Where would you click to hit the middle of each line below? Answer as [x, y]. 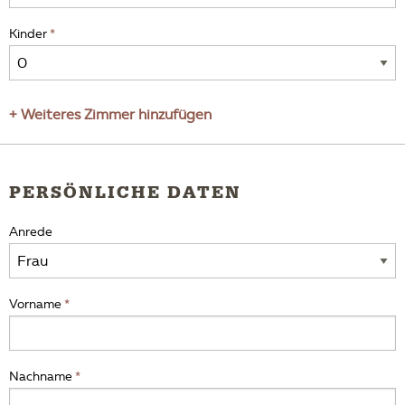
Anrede [31, 232]
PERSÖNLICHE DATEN [125, 193]
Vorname [35, 304]
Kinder [28, 34]
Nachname [41, 377]
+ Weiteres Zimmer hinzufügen [110, 114]
